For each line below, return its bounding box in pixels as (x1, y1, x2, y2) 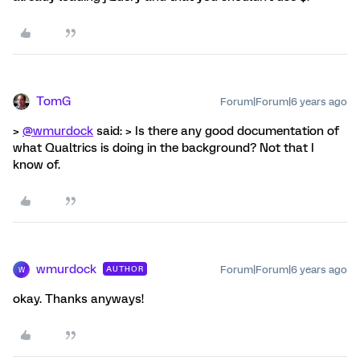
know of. (13, 157, 60, 173)
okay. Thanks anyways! (13, 292, 144, 307)
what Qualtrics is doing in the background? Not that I (13, 141, 314, 156)
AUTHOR (106, 264, 144, 274)
